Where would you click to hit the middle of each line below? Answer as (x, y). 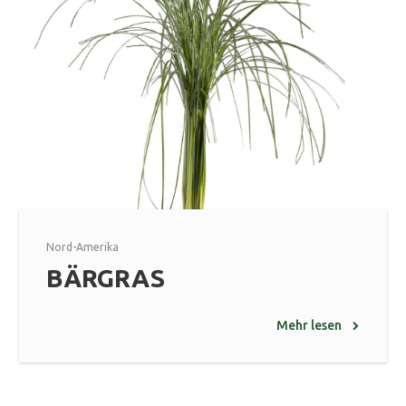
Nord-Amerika (82, 247)
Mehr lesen (309, 326)
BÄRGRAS (106, 278)
